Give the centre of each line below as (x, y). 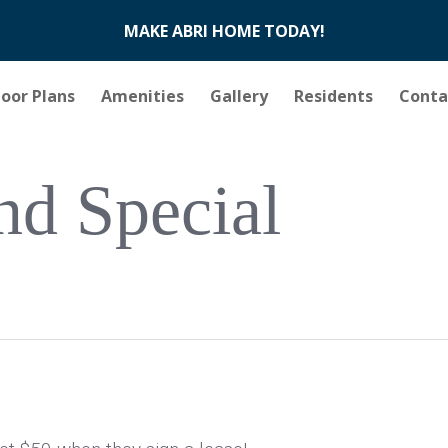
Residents (333, 96)
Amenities (142, 96)
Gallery (238, 96)
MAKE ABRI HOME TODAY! (224, 30)
